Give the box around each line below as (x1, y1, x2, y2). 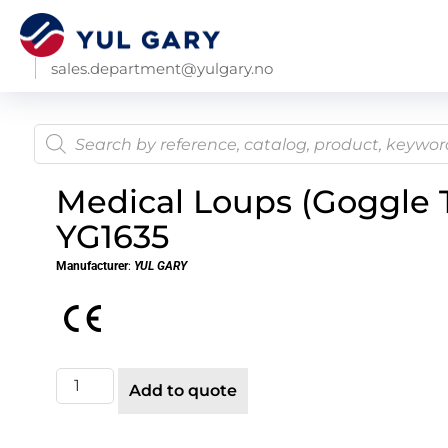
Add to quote (129, 380, 238, 400)
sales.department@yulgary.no (51, 59, 273, 79)
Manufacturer (55, 259, 128, 273)
